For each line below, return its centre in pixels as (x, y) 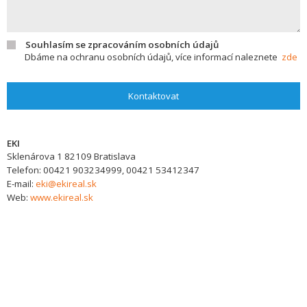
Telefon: (25, 170)
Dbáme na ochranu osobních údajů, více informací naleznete (153, 57)
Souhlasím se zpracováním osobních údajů (122, 45)
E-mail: (21, 184)
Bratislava (115, 156)
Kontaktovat (153, 96)
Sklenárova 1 (35, 156)
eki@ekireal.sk (66, 184)
